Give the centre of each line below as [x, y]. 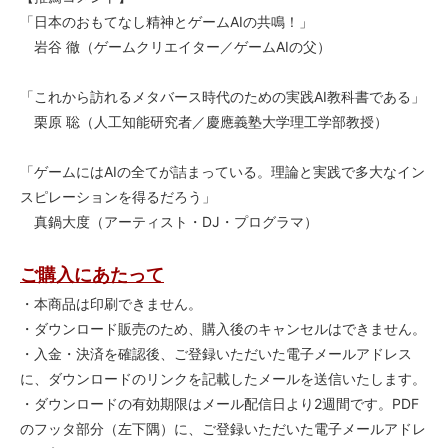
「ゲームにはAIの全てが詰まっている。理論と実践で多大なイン [222, 172]
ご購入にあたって [92, 275]
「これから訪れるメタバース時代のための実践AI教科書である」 [222, 97]
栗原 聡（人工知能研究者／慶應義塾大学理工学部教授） [204, 122]
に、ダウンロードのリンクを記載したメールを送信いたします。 [223, 379]
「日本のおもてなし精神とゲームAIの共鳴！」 [166, 22]
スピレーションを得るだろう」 [118, 197]
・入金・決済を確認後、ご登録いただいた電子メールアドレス [216, 354]
